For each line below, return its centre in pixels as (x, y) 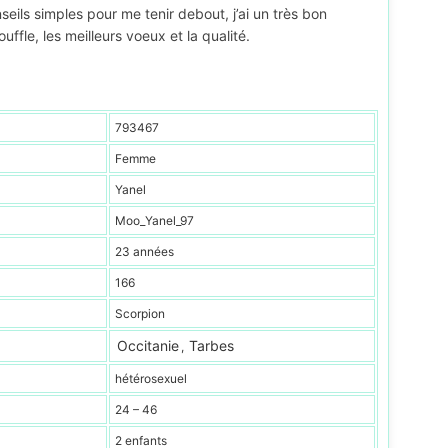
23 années (144, 251)
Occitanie (148, 345)
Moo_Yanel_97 (154, 220)
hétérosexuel (151, 378)
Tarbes (211, 345)
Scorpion (140, 313)
